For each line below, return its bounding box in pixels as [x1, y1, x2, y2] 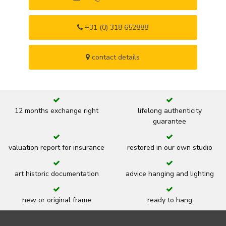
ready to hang [147, 195, 192, 205]
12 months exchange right [15, 105, 98, 116]
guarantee [153, 116, 186, 126]
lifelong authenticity [137, 105, 202, 116]
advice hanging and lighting [125, 168, 214, 179]
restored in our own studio [127, 142, 212, 152]
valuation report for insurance [9, 142, 104, 152]
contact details [90, 52, 140, 62]
